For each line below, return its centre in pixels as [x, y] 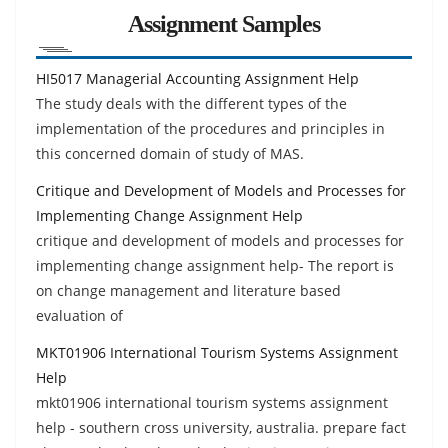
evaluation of [79, 315]
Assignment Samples [224, 23]
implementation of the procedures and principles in [210, 128]
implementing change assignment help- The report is [215, 265]
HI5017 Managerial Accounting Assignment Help [197, 78]
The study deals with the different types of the [191, 103]
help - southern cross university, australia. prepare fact [221, 427]
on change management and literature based [188, 290]
